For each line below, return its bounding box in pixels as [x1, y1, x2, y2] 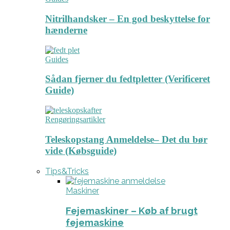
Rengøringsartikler [45, 115, 105, 124]
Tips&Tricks [45, 166, 89, 176]
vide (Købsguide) [45, 145, 117, 156]
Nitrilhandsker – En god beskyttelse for [45, 13, 210, 24]
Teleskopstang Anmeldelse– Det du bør [45, 133, 207, 145]
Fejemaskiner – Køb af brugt [66, 205, 198, 217]
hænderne [45, 24, 87, 35]
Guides [45, 54, 68, 64]
